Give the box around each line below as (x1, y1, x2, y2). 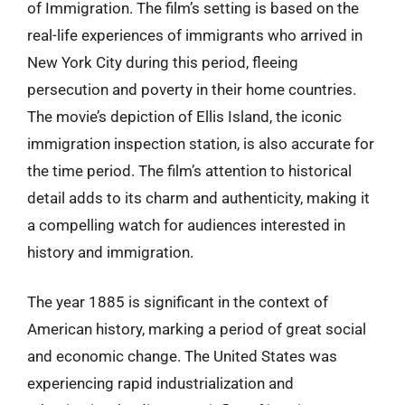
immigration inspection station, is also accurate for (27, 134, 374, 153)
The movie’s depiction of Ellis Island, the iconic (27, 107, 342, 126)
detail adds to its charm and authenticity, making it (27, 188, 370, 207)
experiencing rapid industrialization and (27, 374, 294, 392)
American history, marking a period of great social (27, 320, 366, 338)
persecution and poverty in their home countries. (27, 80, 356, 99)
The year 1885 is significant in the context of (27, 293, 328, 311)
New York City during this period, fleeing (27, 52, 298, 71)
